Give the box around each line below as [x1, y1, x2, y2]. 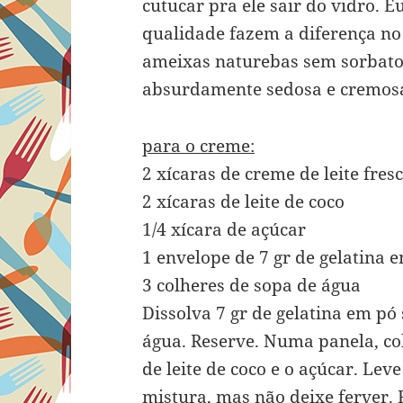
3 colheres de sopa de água [142, 273, 362, 298]
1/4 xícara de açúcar [142, 218, 307, 242]
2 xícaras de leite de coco [142, 190, 345, 214]
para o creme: [142, 134, 255, 158]
